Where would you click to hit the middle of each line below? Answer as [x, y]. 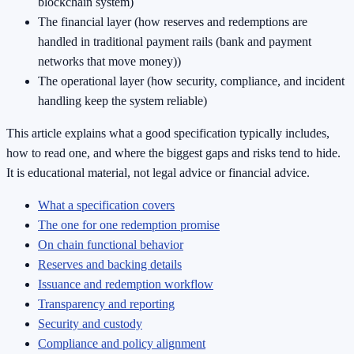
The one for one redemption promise [129, 225]
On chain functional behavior [111, 245]
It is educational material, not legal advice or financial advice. [158, 173]
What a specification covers [106, 205]
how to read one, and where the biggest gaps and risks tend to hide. [173, 153]
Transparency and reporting [106, 304]
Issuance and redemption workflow [126, 284]
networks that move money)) [109, 62]
